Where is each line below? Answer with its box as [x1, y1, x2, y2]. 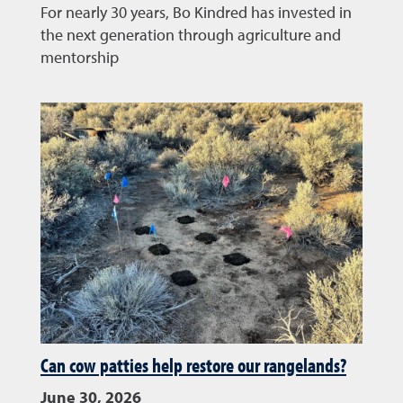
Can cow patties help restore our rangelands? [40, 353, 346, 379]
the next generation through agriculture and [40, 27, 341, 44]
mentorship [40, 49, 119, 67]
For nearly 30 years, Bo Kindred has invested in [40, 4, 352, 22]
